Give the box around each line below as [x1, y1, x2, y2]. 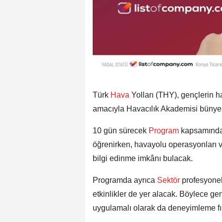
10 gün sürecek [93, 126, 147, 135]
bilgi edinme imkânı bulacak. [93, 154, 193, 163]
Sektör [155, 176, 182, 185]
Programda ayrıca [93, 176, 155, 185]
